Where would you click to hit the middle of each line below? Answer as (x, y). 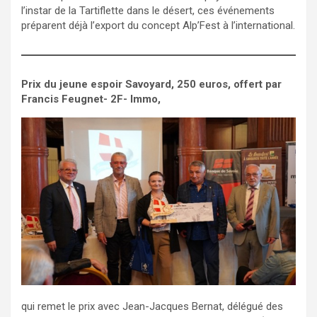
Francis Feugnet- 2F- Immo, (91, 99)
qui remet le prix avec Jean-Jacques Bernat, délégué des (152, 306)
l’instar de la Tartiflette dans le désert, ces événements (148, 10)
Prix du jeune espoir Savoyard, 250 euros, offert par (151, 84)
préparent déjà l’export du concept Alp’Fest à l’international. (158, 25)
